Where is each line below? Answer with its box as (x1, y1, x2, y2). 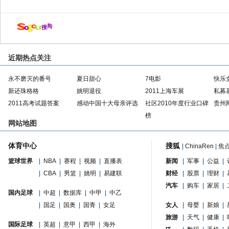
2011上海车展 (145, 87, 184, 95)
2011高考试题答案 (8, 100, 59, 107)
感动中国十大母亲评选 (77, 100, 138, 107)
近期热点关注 (8, 54, 51, 62)
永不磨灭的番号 (8, 75, 51, 82)
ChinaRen (185, 143, 214, 150)
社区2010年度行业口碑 (145, 100, 209, 107)
